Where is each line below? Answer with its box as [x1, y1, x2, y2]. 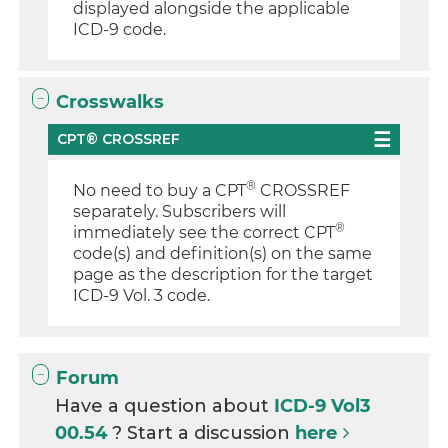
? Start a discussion [112, 422, 296, 444]
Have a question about [55, 395, 275, 417]
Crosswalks [56, 91, 165, 113]
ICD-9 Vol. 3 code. [73, 286, 211, 305]
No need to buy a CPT [73, 181, 247, 200]
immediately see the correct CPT [73, 223, 336, 242]
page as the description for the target [73, 265, 374, 284]
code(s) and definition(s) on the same [73, 244, 373, 263]
